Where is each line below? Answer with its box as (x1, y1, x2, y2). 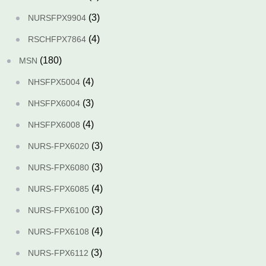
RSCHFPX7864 (28, 34, 86, 44)
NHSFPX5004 (28, 77, 80, 87)
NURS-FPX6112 (28, 248, 88, 258)
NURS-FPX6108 (28, 227, 89, 236)
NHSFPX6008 (28, 120, 80, 129)
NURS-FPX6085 (28, 184, 89, 194)
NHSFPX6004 (28, 99, 80, 108)
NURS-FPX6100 (28, 205, 89, 215)
